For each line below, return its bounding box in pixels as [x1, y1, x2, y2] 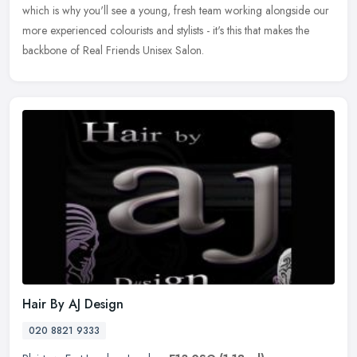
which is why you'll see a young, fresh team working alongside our [22, 2, 329, 18]
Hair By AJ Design [22, 295, 124, 314]
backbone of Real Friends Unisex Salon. [22, 41, 204, 58]
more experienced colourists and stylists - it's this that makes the [22, 22, 309, 38]
